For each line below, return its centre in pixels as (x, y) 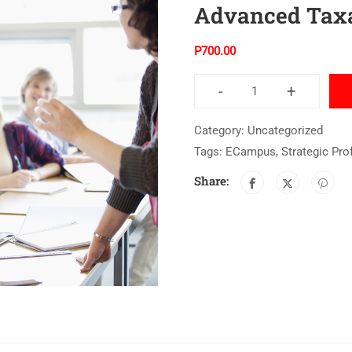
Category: (220, 131)
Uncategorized (285, 131)
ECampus (250, 152)
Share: (211, 181)
